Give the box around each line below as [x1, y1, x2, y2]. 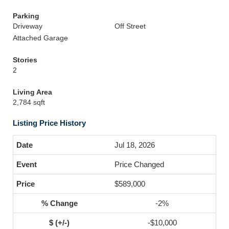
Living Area [13, 88, 52, 96]
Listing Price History [13, 119, 86, 127]
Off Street [114, 22, 146, 30]
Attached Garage [13, 34, 68, 42]
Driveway [13, 22, 42, 30]
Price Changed [114, 160, 164, 169]
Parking [13, 12, 39, 20]
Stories [13, 56, 37, 64]
